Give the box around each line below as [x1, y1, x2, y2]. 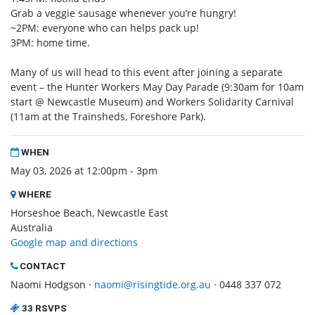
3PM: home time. [11, 36, 90, 50]
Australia [11, 221, 53, 235]
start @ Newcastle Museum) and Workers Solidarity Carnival [11, 95, 294, 109]
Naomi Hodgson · [11, 278, 94, 292]
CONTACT [18, 261, 66, 272]
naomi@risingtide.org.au [94, 278, 211, 292]
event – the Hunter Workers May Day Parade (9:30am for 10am [11, 80, 304, 94]
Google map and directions [11, 236, 138, 250]
